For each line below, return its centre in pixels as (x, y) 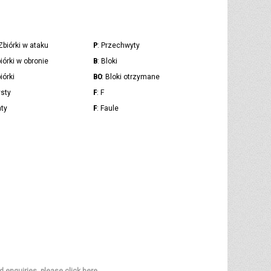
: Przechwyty (118, 46)
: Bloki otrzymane (131, 77)
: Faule (107, 109)
